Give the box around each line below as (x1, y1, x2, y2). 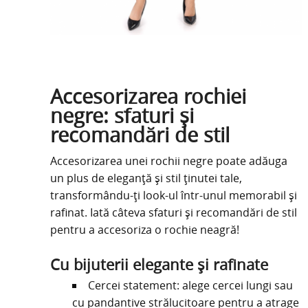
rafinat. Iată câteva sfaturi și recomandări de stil (49, 205, 297, 221)
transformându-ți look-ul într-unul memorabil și (49, 188, 297, 203)
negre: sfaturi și (49, 102, 194, 129)
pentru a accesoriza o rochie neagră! (49, 222, 239, 238)
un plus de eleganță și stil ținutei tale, (49, 170, 242, 186)
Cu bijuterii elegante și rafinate (49, 254, 268, 276)
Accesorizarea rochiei (49, 83, 246, 110)
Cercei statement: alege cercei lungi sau (87, 278, 293, 293)
